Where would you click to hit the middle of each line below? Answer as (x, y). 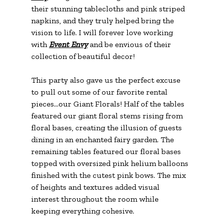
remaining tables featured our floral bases (107, 152)
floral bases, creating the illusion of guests (107, 128)
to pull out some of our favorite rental (100, 92)
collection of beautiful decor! (83, 56)
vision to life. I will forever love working (103, 33)
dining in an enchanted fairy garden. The (103, 140)
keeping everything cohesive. (83, 211)
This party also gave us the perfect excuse (107, 80)
